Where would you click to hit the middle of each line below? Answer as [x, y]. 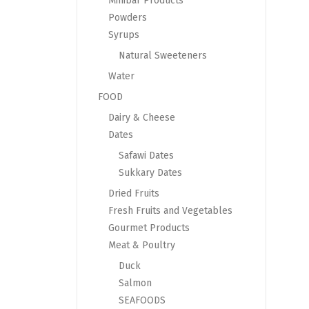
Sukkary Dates [150, 173]
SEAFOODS [142, 301]
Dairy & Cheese [142, 118]
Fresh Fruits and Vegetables [170, 211]
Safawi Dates [146, 156]
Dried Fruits [134, 194]
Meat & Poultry [142, 246]
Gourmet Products [149, 228]
